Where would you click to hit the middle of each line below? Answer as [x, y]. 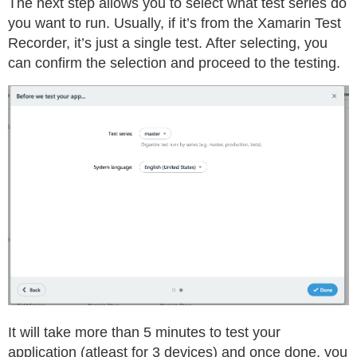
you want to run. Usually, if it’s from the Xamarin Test [175, 24]
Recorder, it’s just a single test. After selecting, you [168, 43]
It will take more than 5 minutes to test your [144, 332]
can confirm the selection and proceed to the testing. [174, 63]
